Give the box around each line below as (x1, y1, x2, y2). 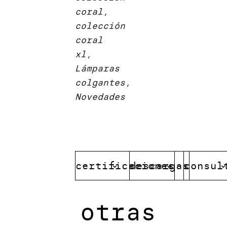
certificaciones (75, 159, 174, 172)
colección (75, 20, 125, 31)
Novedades (75, 91, 125, 102)
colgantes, (75, 77, 131, 88)
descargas (130, 159, 190, 172)
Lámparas (75, 62, 120, 74)
